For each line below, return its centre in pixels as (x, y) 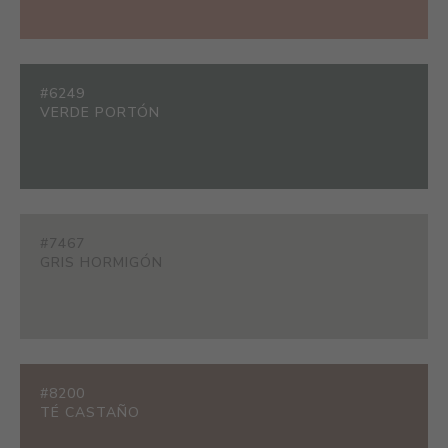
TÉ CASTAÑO (90, 412)
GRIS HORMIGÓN (101, 262)
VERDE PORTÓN (100, 112)
